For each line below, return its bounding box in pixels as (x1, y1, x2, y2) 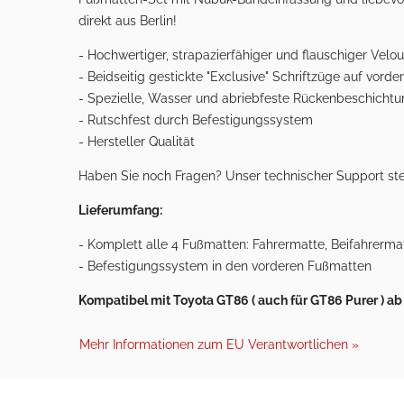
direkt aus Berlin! (78, 13, 177, 28)
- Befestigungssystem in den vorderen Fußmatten (78, 258, 372, 273)
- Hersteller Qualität (78, 133, 195, 149)
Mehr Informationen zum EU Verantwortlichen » (79, 336, 359, 352)
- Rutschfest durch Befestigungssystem (78, 112, 313, 127)
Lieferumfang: (78, 202, 162, 217)
